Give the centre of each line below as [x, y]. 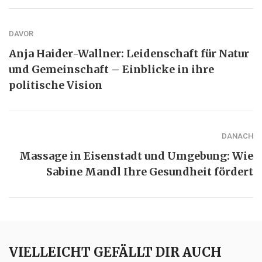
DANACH [237, 136]
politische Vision [56, 85]
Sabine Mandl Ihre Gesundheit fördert [150, 171]
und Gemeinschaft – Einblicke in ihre [111, 69]
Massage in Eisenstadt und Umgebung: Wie [136, 156]
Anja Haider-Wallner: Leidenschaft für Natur [129, 53]
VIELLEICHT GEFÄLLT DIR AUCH [115, 252]
